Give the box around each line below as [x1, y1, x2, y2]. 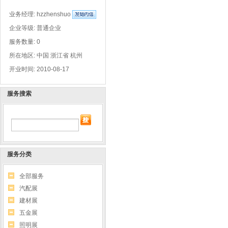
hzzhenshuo [37, 11, 72, 18]
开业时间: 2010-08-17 [9, 66, 69, 73]
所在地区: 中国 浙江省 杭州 [9, 52, 82, 60]
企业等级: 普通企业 [9, 24, 61, 32]
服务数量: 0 [9, 38, 40, 46]
